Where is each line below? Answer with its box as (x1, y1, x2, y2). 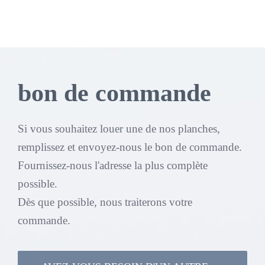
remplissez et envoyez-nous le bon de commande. (18, 141, 242, 153)
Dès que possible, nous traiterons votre (18, 196, 192, 208)
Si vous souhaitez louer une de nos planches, (18, 122, 220, 135)
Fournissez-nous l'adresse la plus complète (18, 159, 208, 172)
